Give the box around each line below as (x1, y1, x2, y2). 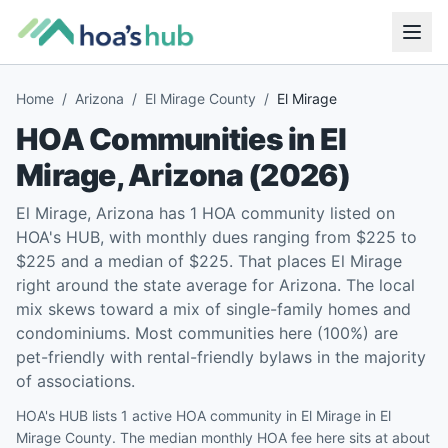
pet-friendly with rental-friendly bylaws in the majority (16, 347, 426, 367)
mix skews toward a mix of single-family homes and (16, 299, 411, 319)
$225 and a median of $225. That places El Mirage (16, 251, 402, 271)
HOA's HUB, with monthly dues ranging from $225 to (16, 227, 417, 247)
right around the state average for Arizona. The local (16, 275, 415, 295)
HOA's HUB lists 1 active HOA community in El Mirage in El (16, 407, 391, 424)
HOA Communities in (16, 121, 320, 157)
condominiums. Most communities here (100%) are (16, 323, 398, 343)
